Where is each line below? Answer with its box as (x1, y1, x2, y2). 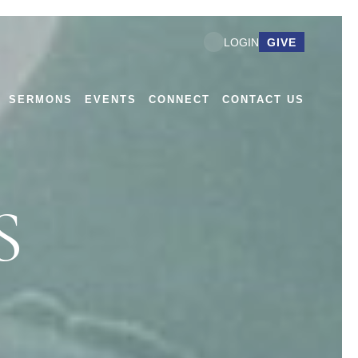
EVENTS (85, 94, 137, 105)
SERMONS (9, 94, 73, 105)
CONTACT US (222, 94, 304, 105)
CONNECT (149, 94, 210, 105)
